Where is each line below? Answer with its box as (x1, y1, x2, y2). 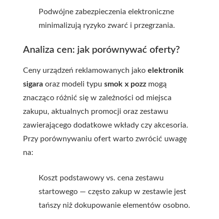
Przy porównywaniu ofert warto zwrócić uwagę (23, 135, 187, 143)
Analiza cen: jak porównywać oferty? (23, 45, 180, 55)
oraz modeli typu (43, 80, 104, 88)
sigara (23, 80, 43, 88)
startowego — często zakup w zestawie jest (39, 188, 186, 196)
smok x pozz (104, 80, 146, 88)
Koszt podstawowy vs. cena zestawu (39, 174, 164, 182)
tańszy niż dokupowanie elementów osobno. (39, 201, 190, 209)
